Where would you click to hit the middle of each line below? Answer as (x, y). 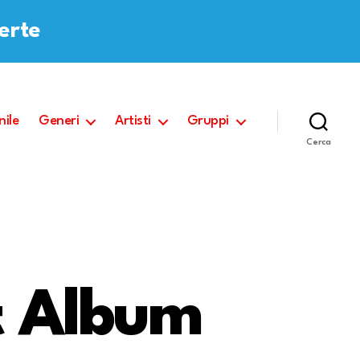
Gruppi (208, 121)
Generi (59, 121)
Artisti (133, 121)
